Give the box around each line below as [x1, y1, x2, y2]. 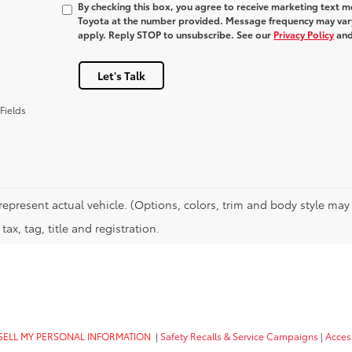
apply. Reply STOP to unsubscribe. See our [78, 27, 274, 41]
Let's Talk [97, 68, 145, 83]
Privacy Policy [273, 27, 335, 41]
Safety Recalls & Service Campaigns [160, 329, 318, 343]
